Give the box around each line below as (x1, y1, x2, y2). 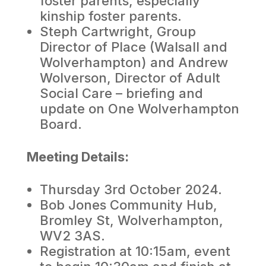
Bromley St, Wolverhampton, (39, 213, 223, 228)
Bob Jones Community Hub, (39, 197, 217, 213)
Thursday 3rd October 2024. (39, 182, 222, 197)
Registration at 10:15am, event (39, 243, 230, 259)
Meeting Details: (26, 149, 129, 164)
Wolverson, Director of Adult (39, 70, 220, 85)
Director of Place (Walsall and (39, 39, 227, 55)
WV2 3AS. (39, 228, 105, 243)
